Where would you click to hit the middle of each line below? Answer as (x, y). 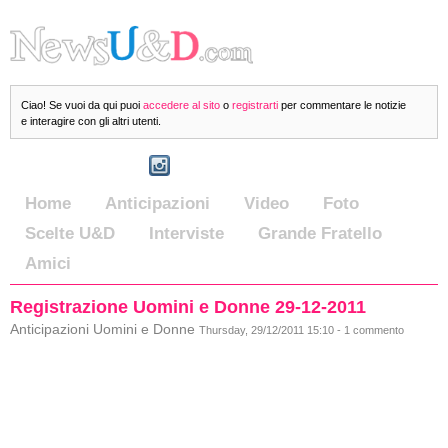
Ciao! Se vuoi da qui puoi (82, 105)
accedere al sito (181, 105)
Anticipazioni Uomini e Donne (104, 329)
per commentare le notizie (342, 105)
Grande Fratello (320, 233)
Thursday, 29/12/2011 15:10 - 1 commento (301, 330)
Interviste (186, 233)
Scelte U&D (70, 233)
